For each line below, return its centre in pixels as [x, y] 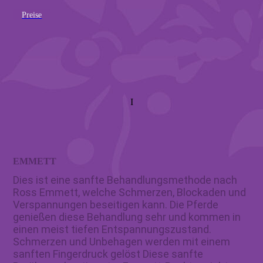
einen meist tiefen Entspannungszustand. [112, 229]
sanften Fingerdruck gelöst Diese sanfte [108, 254]
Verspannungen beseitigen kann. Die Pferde [116, 204]
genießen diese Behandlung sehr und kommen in [127, 217]
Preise [32, 15]
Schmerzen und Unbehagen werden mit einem [122, 241]
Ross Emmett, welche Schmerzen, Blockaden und [130, 192]
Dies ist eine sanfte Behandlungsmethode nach [125, 180]
